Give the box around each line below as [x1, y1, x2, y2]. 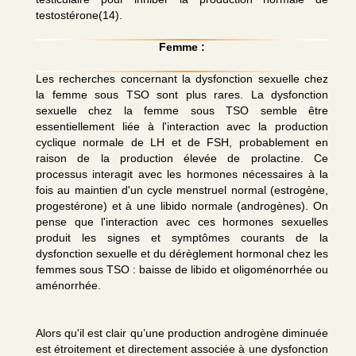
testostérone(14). [36, 9, 122, 21]
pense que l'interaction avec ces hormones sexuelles [36, 215, 328, 228]
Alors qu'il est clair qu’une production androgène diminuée [36, 327, 328, 339]
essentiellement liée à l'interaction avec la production [36, 120, 328, 133]
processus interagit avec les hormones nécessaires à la [36, 168, 328, 180]
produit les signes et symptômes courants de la [36, 231, 328, 244]
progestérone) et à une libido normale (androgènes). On [36, 199, 328, 212]
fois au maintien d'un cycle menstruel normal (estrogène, [36, 184, 328, 196]
